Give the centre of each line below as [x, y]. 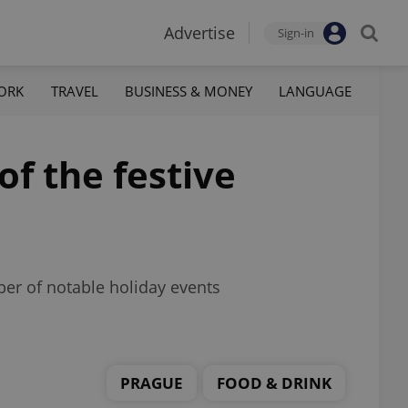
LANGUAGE [315, 91]
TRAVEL [74, 91]
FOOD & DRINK [274, 382]
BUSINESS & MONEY [188, 91]
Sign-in [296, 33]
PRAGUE [152, 382]
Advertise [199, 33]
